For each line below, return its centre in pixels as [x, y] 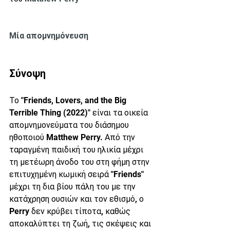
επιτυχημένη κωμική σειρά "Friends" [78, 174]
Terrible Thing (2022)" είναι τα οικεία [80, 113]
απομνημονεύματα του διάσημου [70, 125]
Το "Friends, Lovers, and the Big [69, 100]
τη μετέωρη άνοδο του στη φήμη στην [80, 162]
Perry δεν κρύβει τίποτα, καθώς [71, 211]
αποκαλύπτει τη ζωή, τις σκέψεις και [81, 224]
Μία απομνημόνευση [49, 36]
